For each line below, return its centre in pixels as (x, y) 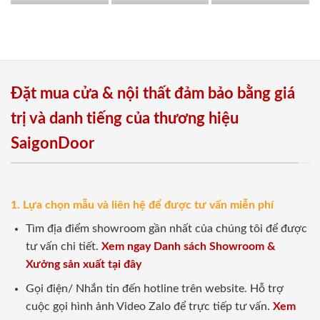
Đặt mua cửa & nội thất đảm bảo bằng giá (153, 94)
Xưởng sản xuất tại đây (83, 264)
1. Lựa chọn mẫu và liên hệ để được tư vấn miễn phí (142, 205)
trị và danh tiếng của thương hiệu (125, 119)
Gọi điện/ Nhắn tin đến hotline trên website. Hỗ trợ (154, 289)
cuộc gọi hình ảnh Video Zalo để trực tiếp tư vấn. (149, 307)
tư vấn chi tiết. (63, 246)
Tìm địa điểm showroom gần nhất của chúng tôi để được (166, 228)
